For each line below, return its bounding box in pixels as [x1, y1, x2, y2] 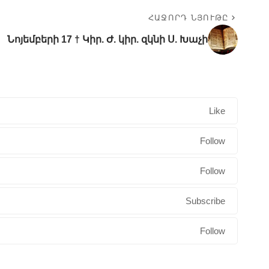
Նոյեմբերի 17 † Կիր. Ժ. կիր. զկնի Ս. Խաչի [7, 34, 208, 45]
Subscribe [186, 196, 225, 206]
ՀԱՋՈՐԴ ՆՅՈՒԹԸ [148, 13, 229, 23]
